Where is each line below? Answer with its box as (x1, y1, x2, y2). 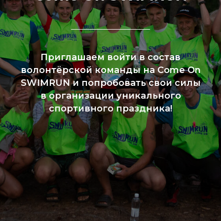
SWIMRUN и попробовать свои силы (20, 77, 201, 88)
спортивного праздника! (49, 103, 172, 114)
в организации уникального (40, 90, 181, 101)
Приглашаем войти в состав (40, 52, 181, 63)
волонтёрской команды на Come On (20, 65, 201, 75)
